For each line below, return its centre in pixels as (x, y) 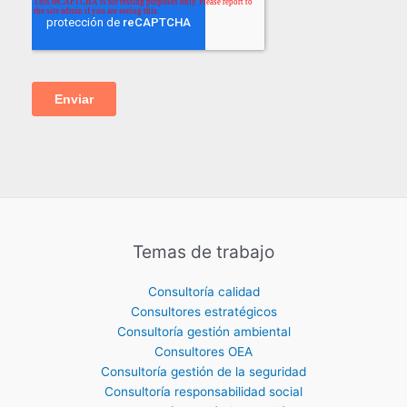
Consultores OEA (203, 352)
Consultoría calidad (203, 292)
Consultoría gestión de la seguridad (203, 372)
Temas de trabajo (203, 251)
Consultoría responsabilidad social (203, 392)
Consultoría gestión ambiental (203, 332)
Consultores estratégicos (203, 312)
